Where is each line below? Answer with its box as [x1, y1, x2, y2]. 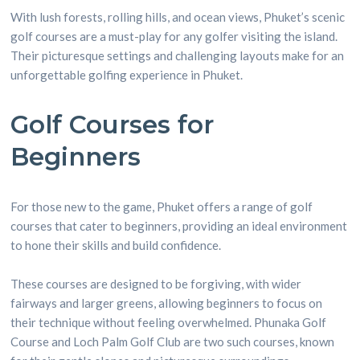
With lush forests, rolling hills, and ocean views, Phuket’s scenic [10, 10, 346, 24]
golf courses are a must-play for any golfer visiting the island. [10, 29, 338, 43]
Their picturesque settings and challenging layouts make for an [10, 48, 345, 63]
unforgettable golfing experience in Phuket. [10, 67, 243, 82]
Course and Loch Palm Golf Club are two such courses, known [10, 334, 335, 349]
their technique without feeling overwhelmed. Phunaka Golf [10, 315, 327, 329]
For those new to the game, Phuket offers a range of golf [10, 199, 313, 214]
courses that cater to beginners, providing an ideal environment [10, 219, 348, 233]
